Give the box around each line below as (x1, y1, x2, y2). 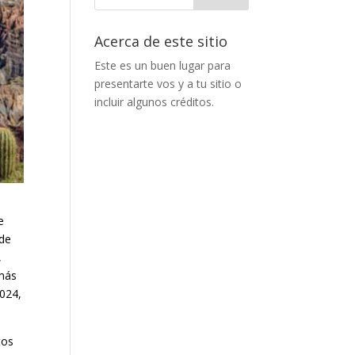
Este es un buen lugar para (94, 58, 231, 73)
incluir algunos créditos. (94, 94, 215, 109)
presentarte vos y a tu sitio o (94, 76, 242, 91)
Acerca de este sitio (94, 32, 228, 51)
